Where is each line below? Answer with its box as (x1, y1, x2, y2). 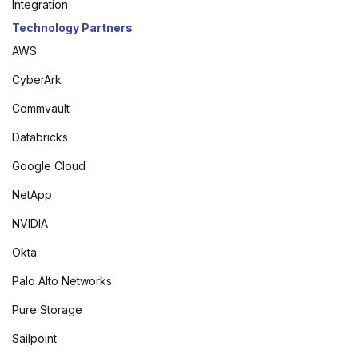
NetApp (12, 188, 52, 202)
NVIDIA (12, 217, 48, 231)
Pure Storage (12, 303, 82, 317)
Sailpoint (12, 332, 57, 346)
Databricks (12, 130, 68, 145)
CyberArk (12, 73, 62, 87)
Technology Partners (12, 21, 133, 35)
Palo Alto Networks (12, 274, 112, 288)
